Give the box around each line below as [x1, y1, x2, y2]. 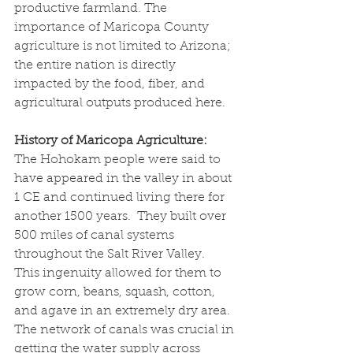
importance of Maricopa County [14, 20, 212, 34]
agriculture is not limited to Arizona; [14, 39, 234, 53]
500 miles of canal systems [14, 229, 177, 242]
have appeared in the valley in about [14, 172, 235, 185]
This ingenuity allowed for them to [14, 266, 225, 280]
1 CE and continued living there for [14, 191, 228, 204]
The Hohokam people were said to [14, 153, 224, 166]
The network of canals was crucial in [14, 323, 237, 336]
